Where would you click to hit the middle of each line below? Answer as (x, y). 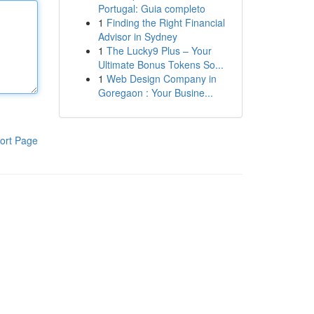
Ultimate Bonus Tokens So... (161, 64)
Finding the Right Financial (165, 22)
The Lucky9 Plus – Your (159, 50)
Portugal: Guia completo (151, 8)
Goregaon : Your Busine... (155, 93)
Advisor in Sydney (137, 36)
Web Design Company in (161, 78)
